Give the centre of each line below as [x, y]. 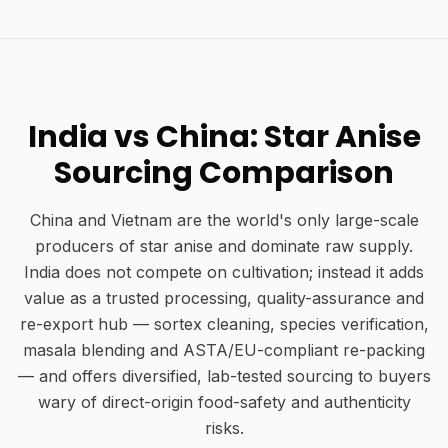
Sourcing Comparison [224, 173]
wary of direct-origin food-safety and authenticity [224, 402]
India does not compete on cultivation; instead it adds [224, 272]
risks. [224, 428]
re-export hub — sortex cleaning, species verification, [224, 324]
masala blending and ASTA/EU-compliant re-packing [224, 350]
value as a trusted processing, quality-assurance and [224, 298]
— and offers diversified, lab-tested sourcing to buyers [224, 376]
